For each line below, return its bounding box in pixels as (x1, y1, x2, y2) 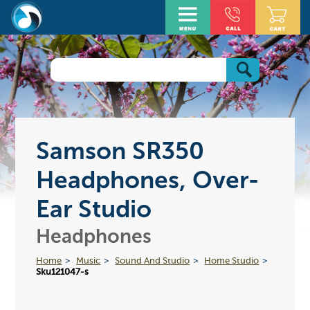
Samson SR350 (36, 140, 205, 165)
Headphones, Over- (36, 169, 259, 194)
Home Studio (204, 256, 259, 266)
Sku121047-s (36, 267, 89, 277)
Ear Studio (36, 198, 152, 223)
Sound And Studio (115, 256, 190, 266)
